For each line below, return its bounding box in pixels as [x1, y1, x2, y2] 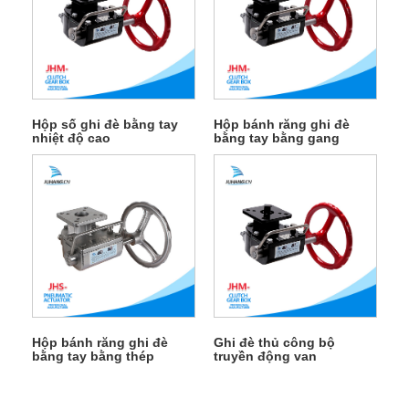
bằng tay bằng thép [31, 349, 154, 364]
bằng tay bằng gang [213, 131, 340, 146]
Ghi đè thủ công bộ [213, 335, 335, 351]
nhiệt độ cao [31, 131, 110, 146]
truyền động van [213, 349, 317, 364]
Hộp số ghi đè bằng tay [31, 117, 178, 132]
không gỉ [31, 362, 88, 378]
